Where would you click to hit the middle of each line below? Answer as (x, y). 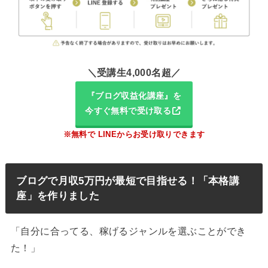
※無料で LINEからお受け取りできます (134, 134)
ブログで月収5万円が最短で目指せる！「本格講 (128, 181)
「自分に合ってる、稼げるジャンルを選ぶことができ (128, 232)
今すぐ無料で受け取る (128, 111)
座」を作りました (58, 196)
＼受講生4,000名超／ (134, 73)
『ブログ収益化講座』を (134, 96)
